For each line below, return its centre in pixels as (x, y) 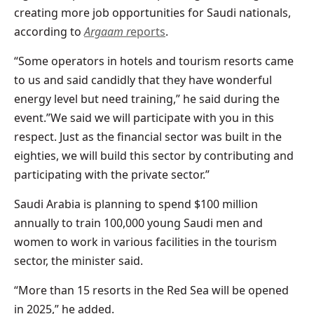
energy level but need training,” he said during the (147, 99)
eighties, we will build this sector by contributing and (154, 156)
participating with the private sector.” (112, 175)
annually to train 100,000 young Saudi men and (138, 223)
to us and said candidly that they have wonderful (143, 80)
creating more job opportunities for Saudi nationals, (152, 13)
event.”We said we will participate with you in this (144, 118)
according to (49, 32)
